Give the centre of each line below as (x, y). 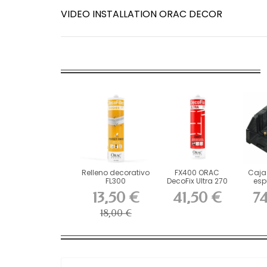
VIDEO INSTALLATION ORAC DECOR (142, 14)
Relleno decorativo (116, 172)
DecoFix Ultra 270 (197, 181)
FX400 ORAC (197, 172)
